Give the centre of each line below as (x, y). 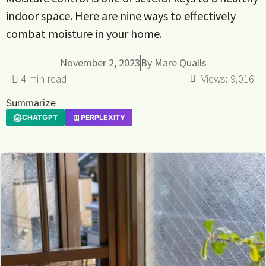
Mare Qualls (180, 63)
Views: (215, 79)
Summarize (31, 103)
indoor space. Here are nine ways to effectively (121, 16)
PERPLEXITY (103, 117)
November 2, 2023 (100, 63)
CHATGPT (40, 117)
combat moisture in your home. (84, 34)
